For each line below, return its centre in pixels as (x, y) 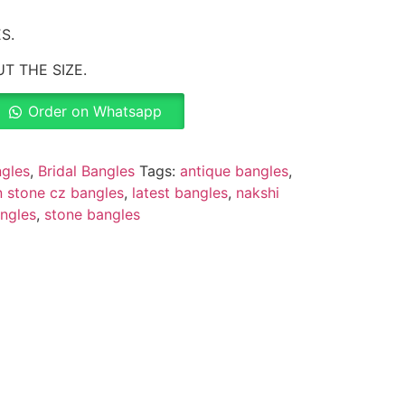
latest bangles (179, 192)
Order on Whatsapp (94, 111)
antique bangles (234, 170)
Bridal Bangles (86, 170)
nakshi (257, 192)
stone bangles (92, 214)
